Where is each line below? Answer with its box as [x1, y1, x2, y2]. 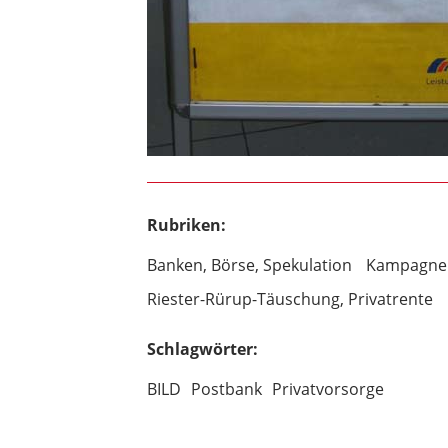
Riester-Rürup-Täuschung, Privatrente [146, 288, 433, 310]
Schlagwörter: [146, 338, 258, 360]
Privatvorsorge [271, 378, 384, 400]
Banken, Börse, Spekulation [146, 254, 352, 276]
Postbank [190, 378, 262, 400]
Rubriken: [146, 214, 226, 236]
